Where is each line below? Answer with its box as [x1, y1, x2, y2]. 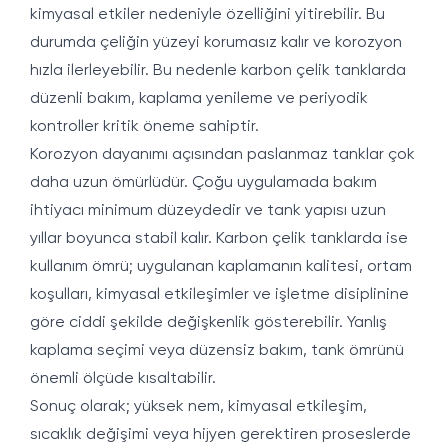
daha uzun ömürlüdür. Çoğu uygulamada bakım [30, 175, 377, 191]
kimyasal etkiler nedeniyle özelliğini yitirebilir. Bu [30, 7, 385, 23]
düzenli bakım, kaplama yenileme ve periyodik [30, 91, 368, 107]
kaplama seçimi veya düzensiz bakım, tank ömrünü [30, 343, 404, 359]
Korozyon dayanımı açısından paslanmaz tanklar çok [30, 147, 415, 163]
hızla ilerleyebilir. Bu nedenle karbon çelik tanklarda [30, 63, 406, 79]
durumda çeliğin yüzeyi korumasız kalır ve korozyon [30, 35, 402, 51]
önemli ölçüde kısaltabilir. [30, 371, 216, 387]
